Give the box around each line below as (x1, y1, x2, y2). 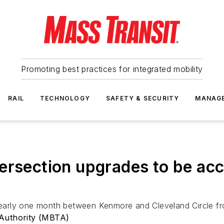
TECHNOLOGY (40, 94, 90, 102)
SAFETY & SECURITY (106, 94, 179, 102)
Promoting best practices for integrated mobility (21, 64, 203, 74)
